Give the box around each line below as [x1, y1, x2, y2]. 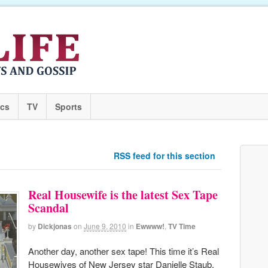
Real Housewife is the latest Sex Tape [28, 186, 218, 203]
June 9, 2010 [84, 221, 126, 231]
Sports [55, 100, 82, 112]
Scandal [28, 199, 69, 217]
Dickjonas [38, 221, 72, 232]
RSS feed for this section [113, 150, 215, 162]
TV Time [168, 221, 196, 232]
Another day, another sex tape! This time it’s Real [28, 244, 219, 257]
